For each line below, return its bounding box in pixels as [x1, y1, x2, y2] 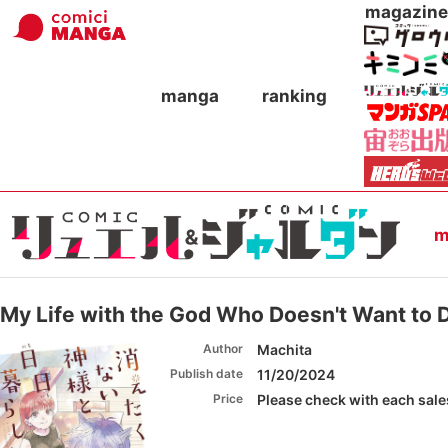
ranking [262, 85, 327, 106]
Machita [257, 341, 312, 359]
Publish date [170, 366, 243, 382]
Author [203, 341, 243, 357]
